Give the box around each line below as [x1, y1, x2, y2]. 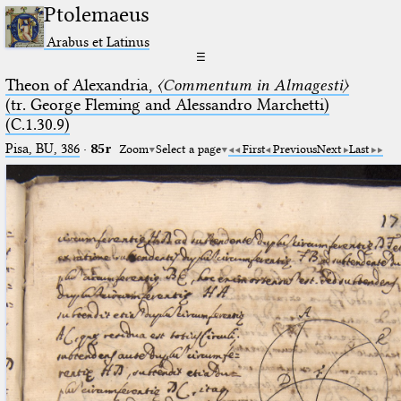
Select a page [155, 141, 221, 156]
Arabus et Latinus [47, 32, 150, 50]
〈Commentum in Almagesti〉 [156, 74, 349, 95]
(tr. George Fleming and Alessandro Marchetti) [4, 94, 329, 115]
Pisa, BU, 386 [4, 140, 80, 157]
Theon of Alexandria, [4, 74, 157, 95]
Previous [272, 141, 317, 156]
